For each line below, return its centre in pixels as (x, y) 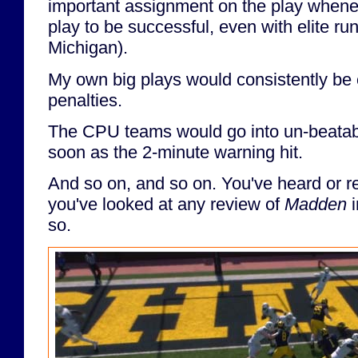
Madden (316, 205)
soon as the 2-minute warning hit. (175, 152)
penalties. (85, 100)
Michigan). (88, 48)
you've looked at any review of (166, 205)
